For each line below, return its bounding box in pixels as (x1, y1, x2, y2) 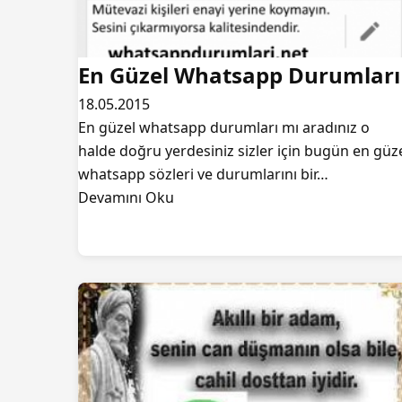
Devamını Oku (78, 188, 174, 207)
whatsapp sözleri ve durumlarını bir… (78, 164, 328, 184)
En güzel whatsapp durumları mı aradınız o (78, 118, 370, 137)
